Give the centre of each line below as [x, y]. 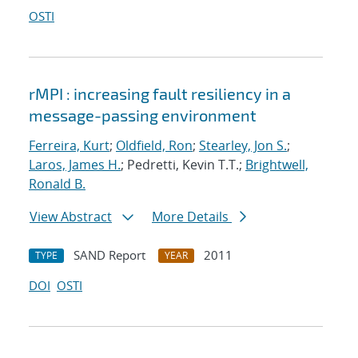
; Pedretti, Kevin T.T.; [183, 165]
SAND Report [109, 255]
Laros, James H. [75, 165]
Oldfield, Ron [154, 146]
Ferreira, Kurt [69, 146]
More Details [192, 217]
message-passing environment [143, 115]
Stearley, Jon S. [243, 146]
